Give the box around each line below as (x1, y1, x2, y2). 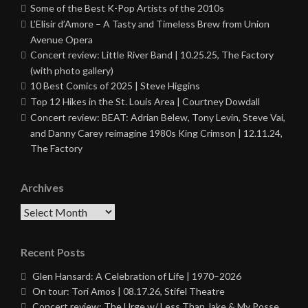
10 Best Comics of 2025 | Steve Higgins (30, 80, 200, 92)
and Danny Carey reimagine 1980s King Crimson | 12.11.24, (30, 127, 283, 140)
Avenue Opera (30, 34, 93, 46)
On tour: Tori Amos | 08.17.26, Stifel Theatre (32, 285, 225, 298)
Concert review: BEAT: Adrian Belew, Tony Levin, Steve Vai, (30, 111, 285, 124)
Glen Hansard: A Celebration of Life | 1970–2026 (32, 270, 241, 283)
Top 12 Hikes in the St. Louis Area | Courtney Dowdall (30, 96, 260, 108)
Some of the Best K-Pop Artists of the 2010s (30, 2, 224, 14)
